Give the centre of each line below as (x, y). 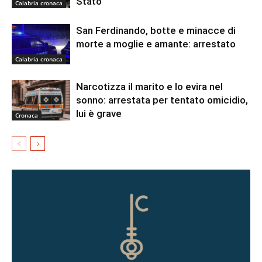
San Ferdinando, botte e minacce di (156, 30)
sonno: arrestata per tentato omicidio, (162, 100)
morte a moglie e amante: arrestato (156, 44)
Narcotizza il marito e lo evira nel (149, 87)
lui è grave (99, 113)
